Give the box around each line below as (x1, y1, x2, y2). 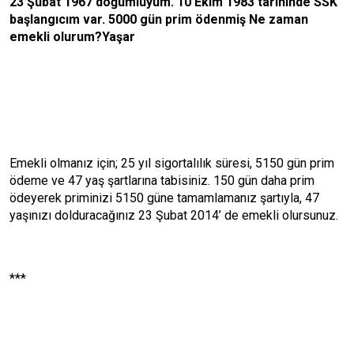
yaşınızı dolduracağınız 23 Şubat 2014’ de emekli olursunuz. (9, 208, 338, 223)
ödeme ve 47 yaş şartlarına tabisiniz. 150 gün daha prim (9, 173, 314, 188)
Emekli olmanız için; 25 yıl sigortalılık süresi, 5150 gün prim (9, 156, 334, 171)
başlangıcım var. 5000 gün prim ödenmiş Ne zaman (9, 12, 308, 27)
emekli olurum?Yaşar (9, 29, 135, 44)
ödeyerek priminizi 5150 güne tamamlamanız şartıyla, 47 (9, 190, 319, 205)
